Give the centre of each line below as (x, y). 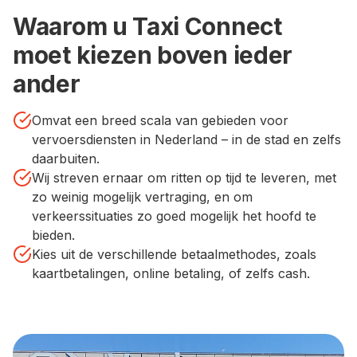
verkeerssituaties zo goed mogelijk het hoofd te (174, 216)
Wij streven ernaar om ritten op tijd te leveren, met (184, 177)
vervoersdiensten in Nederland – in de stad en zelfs (186, 139)
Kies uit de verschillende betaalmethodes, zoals (174, 254)
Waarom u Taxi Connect (147, 26)
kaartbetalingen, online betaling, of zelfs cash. (171, 273)
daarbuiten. (66, 158)
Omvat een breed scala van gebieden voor (160, 120)
